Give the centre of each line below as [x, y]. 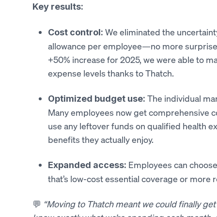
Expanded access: [87, 165]
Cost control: [75, 32]
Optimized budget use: [96, 99]
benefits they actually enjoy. [101, 139]
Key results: [58, 7]
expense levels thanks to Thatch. [111, 73]
